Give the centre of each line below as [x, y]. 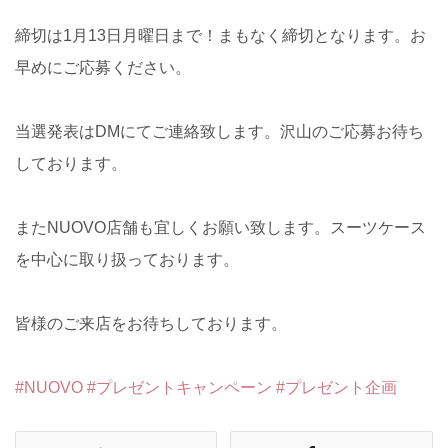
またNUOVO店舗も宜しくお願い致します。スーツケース [220, 227]
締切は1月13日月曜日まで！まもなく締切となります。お [220, 35]
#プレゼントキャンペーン [179, 387]
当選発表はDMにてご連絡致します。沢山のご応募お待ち [219, 131]
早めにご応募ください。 [103, 67]
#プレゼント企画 [336, 387]
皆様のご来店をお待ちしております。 [151, 323]
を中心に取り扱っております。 [127, 259]
